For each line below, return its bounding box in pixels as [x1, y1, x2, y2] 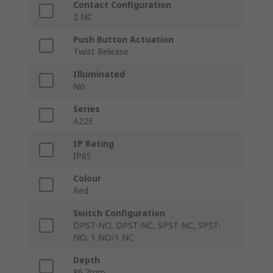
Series [73, 103, 100, 115]
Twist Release [73, 46, 129, 58]
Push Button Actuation [73, 34, 174, 46]
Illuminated [73, 68, 125, 80]
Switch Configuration [73, 207, 165, 219]
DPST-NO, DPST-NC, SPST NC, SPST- [73, 219, 221, 232]
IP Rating [73, 138, 114, 150]
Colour [73, 172, 101, 185]
